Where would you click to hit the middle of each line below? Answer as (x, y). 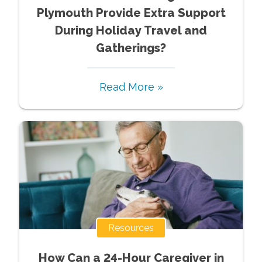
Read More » (131, 87)
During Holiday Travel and (131, 30)
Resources (131, 227)
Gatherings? (131, 48)
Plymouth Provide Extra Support (131, 13)
